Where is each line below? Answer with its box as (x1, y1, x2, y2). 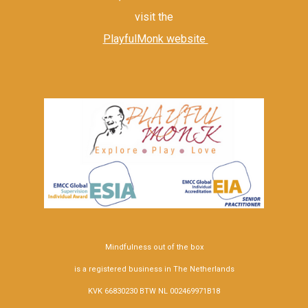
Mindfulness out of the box (104, 243, 203, 252)
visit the (135, 10, 173, 23)
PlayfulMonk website (102, 32, 208, 45)
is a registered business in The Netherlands (74, 265, 234, 274)
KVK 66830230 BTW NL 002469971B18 (88, 287, 220, 296)
